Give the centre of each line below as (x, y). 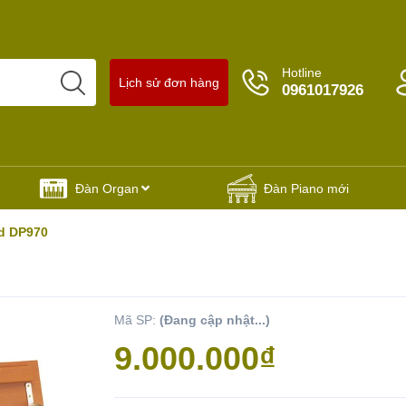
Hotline (301, 73)
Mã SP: (136, 319)
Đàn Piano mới (307, 188)
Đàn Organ (106, 188)
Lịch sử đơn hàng (169, 82)
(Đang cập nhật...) (214, 319)
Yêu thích (59, 329)
